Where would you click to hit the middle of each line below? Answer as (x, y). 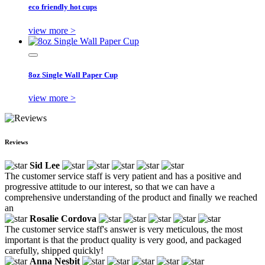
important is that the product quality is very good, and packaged (123, 240)
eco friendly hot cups (63, 7)
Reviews (16, 142)
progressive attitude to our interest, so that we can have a (110, 186)
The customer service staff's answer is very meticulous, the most (124, 229)
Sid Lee (45, 165)
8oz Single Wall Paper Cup (73, 75)
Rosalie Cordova (63, 218)
